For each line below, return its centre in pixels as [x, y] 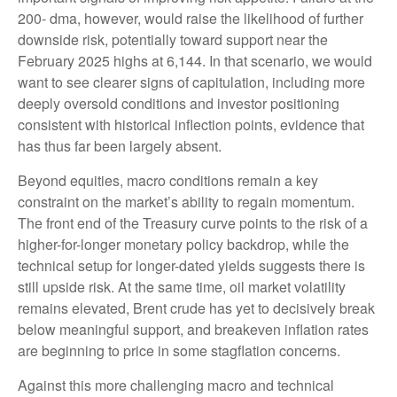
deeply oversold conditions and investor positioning [179, 103]
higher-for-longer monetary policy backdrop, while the [183, 244]
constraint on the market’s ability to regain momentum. [186, 201]
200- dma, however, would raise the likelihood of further [191, 18]
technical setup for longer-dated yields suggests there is [191, 265]
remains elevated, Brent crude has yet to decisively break [196, 307]
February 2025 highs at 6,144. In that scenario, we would [195, 60]
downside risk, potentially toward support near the [173, 39]
